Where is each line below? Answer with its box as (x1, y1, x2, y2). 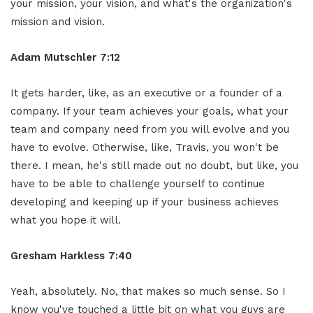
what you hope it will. (10, 213, 121, 226)
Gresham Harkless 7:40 (10, 249, 132, 262)
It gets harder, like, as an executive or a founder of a (10, 86, 282, 99)
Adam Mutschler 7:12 (10, 50, 120, 64)
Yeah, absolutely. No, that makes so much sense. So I (10, 284, 286, 298)
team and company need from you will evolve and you (10, 122, 289, 136)
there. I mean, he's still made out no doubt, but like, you (10, 159, 298, 172)
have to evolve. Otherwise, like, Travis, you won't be (10, 140, 279, 154)
